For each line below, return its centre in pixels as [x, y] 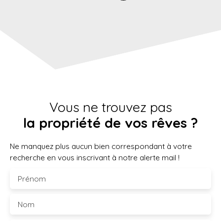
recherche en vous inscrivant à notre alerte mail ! [95, 158]
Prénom [32, 179]
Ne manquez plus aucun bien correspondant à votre [101, 146]
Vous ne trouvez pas [110, 107]
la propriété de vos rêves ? [110, 123]
